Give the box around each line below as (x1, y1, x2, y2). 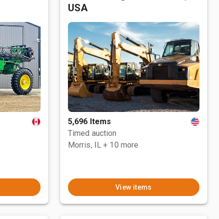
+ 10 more (103, 140, 139, 150)
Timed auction (67, 129, 117, 138)
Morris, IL (67, 140, 102, 150)
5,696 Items (67, 117, 111, 126)
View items (115, 183, 152, 191)
